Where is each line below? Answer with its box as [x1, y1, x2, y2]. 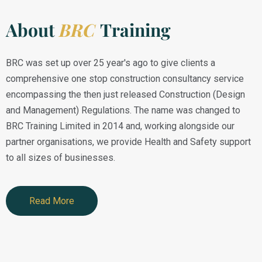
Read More [29, 195, 74, 207]
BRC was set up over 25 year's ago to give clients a [6, 57, 215, 69]
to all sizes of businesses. [6, 152, 115, 164]
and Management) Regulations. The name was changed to [6, 105, 240, 116]
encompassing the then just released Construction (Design [6, 89, 245, 101]
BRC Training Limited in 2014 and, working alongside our [6, 120, 235, 132]
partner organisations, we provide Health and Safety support [6, 136, 251, 148]
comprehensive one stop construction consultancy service [6, 73, 244, 85]
